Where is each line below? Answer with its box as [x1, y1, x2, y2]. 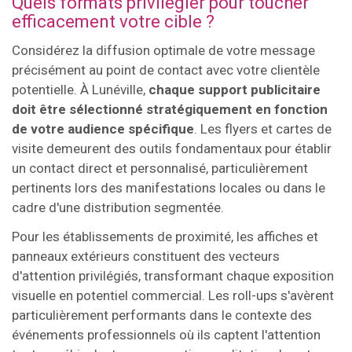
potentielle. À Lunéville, [12, 81, 148, 97]
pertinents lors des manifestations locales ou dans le [12, 179, 325, 196]
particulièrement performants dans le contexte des [12, 306, 312, 323]
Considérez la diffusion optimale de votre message [12, 42, 315, 58]
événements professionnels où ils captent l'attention [12, 326, 321, 343]
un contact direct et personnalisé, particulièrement [12, 159, 308, 176]
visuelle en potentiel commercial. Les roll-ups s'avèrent [12, 287, 334, 303]
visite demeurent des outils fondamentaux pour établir [12, 140, 332, 156]
